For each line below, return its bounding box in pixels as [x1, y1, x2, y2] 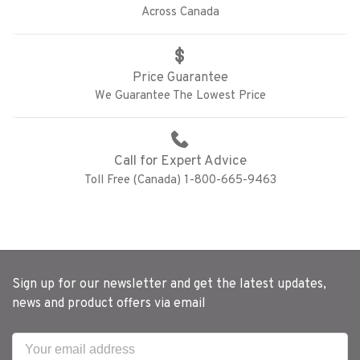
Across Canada [141, 5, 219, 20]
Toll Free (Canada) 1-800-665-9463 [84, 173, 276, 188]
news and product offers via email [12, 296, 206, 312]
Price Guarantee [132, 70, 228, 86]
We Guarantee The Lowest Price [94, 88, 266, 104]
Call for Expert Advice [113, 153, 247, 170]
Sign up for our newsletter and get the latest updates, [12, 276, 326, 292]
